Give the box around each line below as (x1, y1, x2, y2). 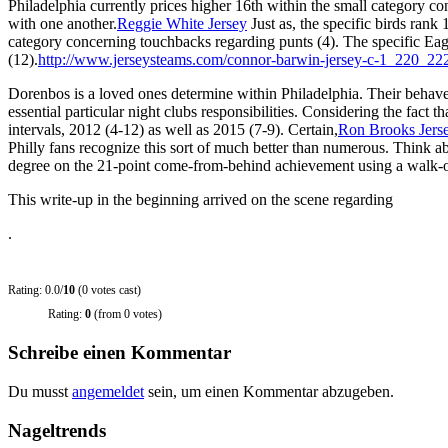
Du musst (8, 383, 72, 401)
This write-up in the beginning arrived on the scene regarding (8, 190, 393, 208)
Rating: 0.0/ (8, 282, 63, 297)
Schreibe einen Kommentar (8, 342, 231, 364)
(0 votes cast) (75, 282, 141, 297)
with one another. (8, 14, 117, 32)
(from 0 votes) (91, 306, 162, 321)
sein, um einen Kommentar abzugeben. (144, 383, 394, 401)
